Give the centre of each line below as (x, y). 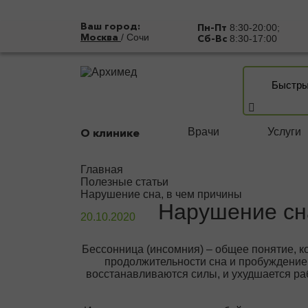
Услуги (285, 132)
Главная (102, 169)
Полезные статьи (124, 182)
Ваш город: (110, 26)
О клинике (110, 133)
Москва (101, 37)
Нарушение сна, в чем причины (161, 194)
